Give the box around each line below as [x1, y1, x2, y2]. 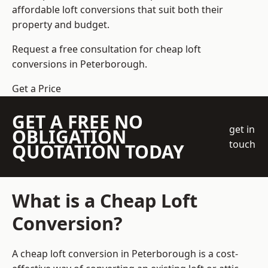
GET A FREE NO [12, 109, 143, 135]
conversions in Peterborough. [12, 57, 147, 71]
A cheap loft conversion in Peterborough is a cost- [12, 247, 238, 261]
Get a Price [12, 82, 61, 96]
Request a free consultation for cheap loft [12, 42, 201, 56]
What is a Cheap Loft [12, 188, 197, 214]
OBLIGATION [12, 124, 126, 150]
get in [229, 122, 255, 136]
